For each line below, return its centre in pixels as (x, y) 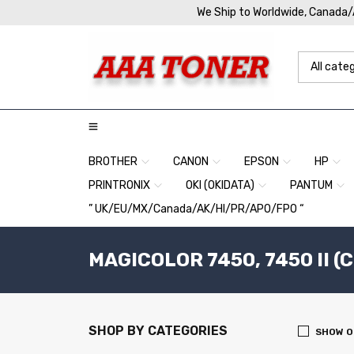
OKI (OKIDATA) (220, 185)
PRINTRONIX (119, 185)
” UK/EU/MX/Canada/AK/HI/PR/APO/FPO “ (196, 209)
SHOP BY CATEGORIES (158, 331)
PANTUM (311, 185)
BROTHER (113, 162)
